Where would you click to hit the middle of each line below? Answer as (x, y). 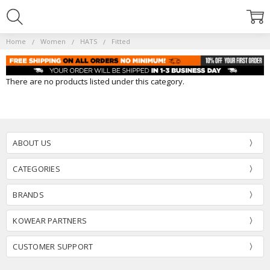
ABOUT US (32, 143)
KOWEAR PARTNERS (50, 220)
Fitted (121, 41)
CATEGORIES (36, 168)
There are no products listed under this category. (96, 82)
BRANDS (28, 194)
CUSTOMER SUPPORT (53, 246)
